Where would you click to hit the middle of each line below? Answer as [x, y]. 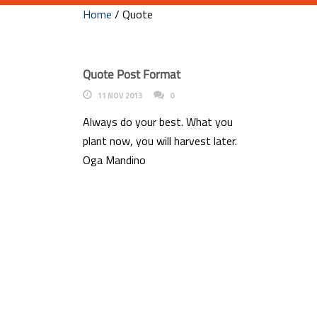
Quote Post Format [132, 74]
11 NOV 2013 [120, 96]
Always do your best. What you [158, 122]
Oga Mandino [114, 160]
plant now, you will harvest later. [160, 141]
